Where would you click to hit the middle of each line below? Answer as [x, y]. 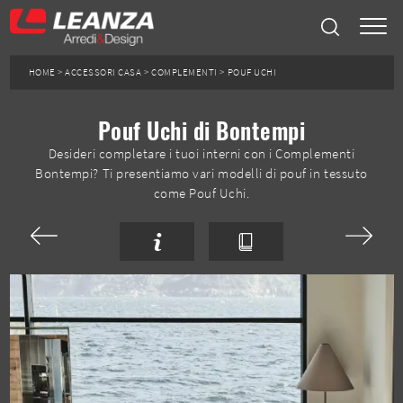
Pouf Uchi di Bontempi [201, 130]
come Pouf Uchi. [201, 193]
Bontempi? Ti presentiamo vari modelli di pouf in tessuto [201, 173]
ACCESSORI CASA [103, 72]
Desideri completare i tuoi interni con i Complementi [201, 153]
